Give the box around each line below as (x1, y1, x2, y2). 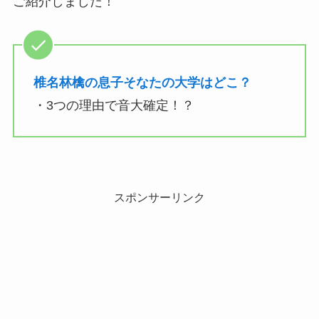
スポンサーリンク (114, 190, 205, 204)
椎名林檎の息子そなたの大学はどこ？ (33, 75, 251, 90)
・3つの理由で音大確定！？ (33, 98, 194, 113)
